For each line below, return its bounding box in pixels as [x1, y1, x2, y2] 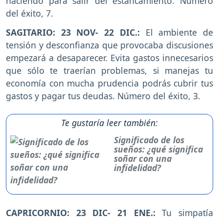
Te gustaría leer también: [61, 117, 158, 129]
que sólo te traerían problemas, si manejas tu [6, 65, 213, 77]
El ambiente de [145, 26, 214, 39]
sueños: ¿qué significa [114, 143, 203, 155]
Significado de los [114, 134, 185, 146]
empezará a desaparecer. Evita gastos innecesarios [6, 52, 213, 64]
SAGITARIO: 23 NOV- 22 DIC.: [6, 26, 146, 39]
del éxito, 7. [6, 7, 53, 20]
